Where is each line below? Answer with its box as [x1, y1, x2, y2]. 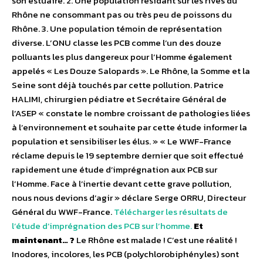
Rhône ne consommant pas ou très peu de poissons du [12, 8, 232, 22]
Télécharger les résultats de [114, 205, 228, 219]
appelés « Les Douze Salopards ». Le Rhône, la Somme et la [12, 64, 250, 78]
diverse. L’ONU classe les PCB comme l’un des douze [12, 36, 221, 50]
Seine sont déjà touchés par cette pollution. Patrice [12, 78, 224, 92]
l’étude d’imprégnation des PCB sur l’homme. [12, 219, 192, 233]
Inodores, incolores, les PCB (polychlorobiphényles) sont [12, 247, 239, 261]
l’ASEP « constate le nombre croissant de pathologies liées [12, 106, 250, 120]
